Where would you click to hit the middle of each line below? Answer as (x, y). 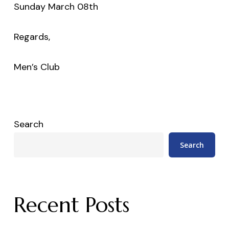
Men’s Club (37, 67)
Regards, (32, 37)
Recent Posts (71, 205)
